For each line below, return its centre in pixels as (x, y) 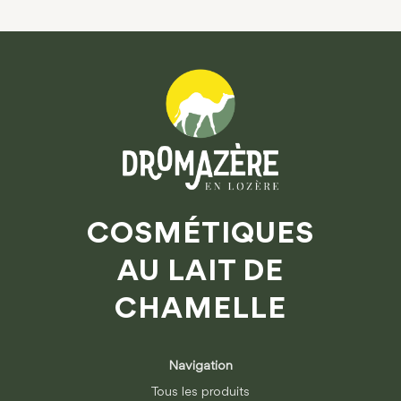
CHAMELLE (200, 310)
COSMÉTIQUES (200, 235)
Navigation (200, 367)
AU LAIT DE (200, 273)
